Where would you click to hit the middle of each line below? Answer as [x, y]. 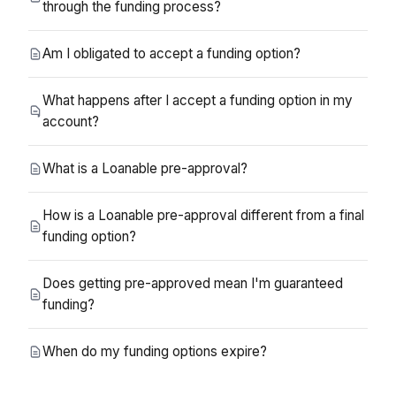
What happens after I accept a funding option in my [198, 100]
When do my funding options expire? [155, 351]
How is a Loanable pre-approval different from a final [203, 215]
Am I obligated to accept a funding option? [171, 53]
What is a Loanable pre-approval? [145, 168]
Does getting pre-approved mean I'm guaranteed [193, 283]
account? [71, 122]
